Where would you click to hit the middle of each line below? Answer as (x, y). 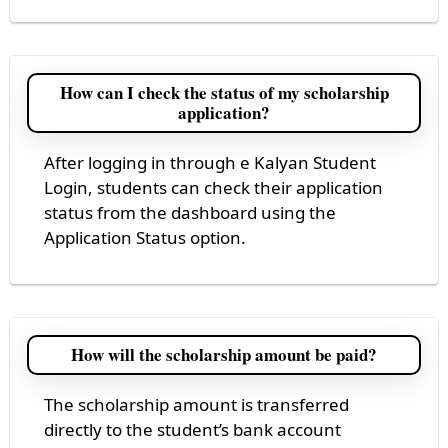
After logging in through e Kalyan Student (210, 162)
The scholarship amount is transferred (196, 404)
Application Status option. (145, 237)
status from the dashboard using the (190, 212)
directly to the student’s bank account (192, 429)
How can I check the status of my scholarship (224, 92)
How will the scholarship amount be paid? (224, 354)
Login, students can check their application (213, 187)
